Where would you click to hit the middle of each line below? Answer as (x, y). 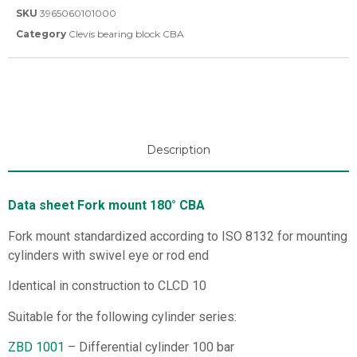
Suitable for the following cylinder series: (122, 316)
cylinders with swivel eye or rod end (108, 255)
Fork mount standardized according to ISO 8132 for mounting (178, 236)
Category (41, 34)
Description (178, 150)
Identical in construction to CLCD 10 (107, 286)
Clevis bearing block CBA (126, 34)
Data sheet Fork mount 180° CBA (106, 206)
